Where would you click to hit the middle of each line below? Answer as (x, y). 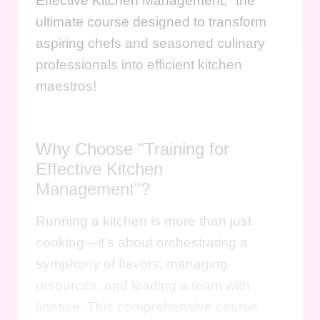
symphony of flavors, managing (132, 264)
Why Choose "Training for (132, 149)
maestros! (66, 86)
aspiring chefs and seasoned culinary (150, 43)
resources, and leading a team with (143, 285)
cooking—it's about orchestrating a (142, 242)
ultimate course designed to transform (151, 21)
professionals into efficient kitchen (139, 64)
